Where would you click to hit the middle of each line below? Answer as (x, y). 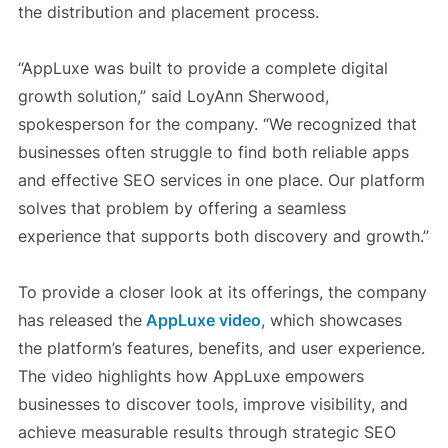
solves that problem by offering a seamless (181, 208)
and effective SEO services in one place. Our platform (221, 180)
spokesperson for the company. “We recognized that (217, 124)
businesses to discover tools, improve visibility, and (212, 404)
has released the (79, 320)
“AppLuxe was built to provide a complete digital (202, 68)
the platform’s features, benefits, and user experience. (221, 348)
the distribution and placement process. (168, 12)
